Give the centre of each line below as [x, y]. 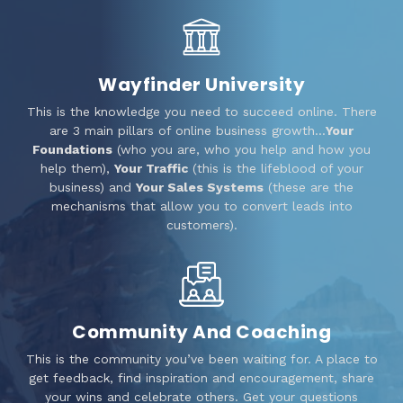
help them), [77, 168]
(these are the [309, 187]
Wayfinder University [201, 84]
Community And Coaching [201, 331]
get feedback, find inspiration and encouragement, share [201, 377]
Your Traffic [151, 168]
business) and [93, 187]
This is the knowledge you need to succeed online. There [201, 111]
